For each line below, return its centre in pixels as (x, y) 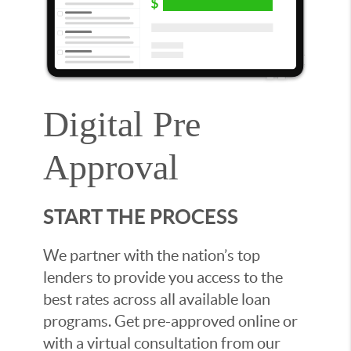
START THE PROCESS (141, 217)
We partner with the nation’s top (152, 256)
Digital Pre (122, 125)
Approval (111, 168)
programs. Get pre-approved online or (170, 322)
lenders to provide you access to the (163, 278)
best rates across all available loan (157, 300)
